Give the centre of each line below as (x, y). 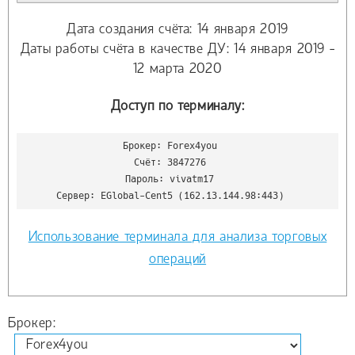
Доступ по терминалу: (177, 106)
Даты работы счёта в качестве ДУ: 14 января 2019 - (177, 50)
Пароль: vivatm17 (170, 179)
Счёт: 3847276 (170, 163)
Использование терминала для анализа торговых (177, 237)
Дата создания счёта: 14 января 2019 (177, 30)
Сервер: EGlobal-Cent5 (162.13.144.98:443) (170, 196)
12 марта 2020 (177, 70)
